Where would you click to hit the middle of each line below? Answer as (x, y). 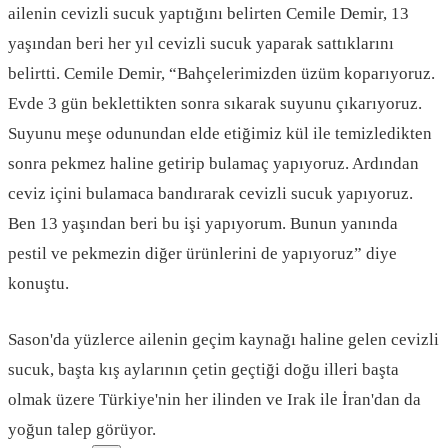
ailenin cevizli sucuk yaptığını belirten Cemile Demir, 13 (208, 14)
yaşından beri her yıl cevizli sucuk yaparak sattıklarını (201, 44)
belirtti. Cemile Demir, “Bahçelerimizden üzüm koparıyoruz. (221, 74)
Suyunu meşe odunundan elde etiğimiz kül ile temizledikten (220, 134)
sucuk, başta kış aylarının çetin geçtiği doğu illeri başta (203, 369)
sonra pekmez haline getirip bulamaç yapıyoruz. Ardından (213, 164)
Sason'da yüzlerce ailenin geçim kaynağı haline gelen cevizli (223, 339)
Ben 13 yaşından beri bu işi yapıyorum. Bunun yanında (203, 224)
